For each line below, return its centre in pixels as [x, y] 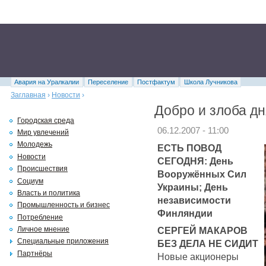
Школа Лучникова [210, 82]
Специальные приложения [63, 241]
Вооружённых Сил [202, 174]
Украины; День [193, 187]
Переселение [108, 82]
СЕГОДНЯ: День [195, 161]
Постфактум [156, 82]
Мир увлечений [43, 133]
